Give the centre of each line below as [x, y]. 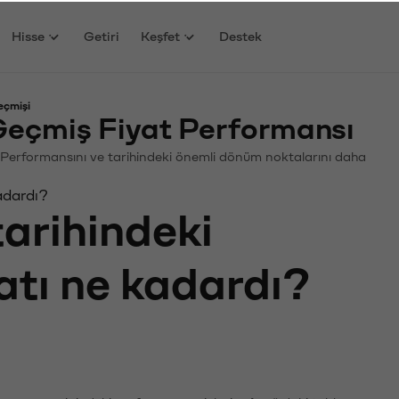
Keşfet [161, 35]
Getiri [102, 35]
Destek [241, 35]
